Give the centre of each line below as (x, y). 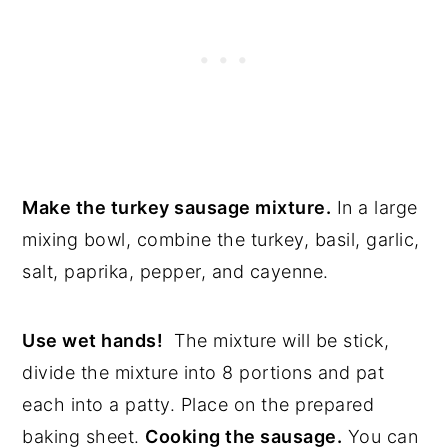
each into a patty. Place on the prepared (198, 404)
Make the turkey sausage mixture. (177, 207)
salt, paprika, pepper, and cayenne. (175, 271)
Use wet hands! (93, 340)
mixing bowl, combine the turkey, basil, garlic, (221, 239)
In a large (374, 207)
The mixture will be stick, (276, 340)
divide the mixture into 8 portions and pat (203, 372)
